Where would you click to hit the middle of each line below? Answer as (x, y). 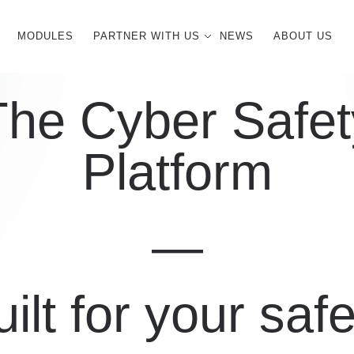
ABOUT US (303, 36)
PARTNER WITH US (147, 36)
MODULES (45, 36)
